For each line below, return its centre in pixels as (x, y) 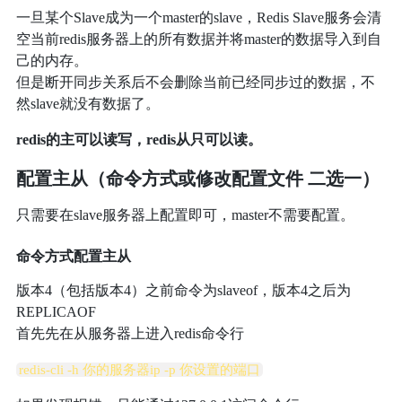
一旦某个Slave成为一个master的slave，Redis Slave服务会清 (198, 18)
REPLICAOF (56, 312)
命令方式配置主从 (73, 257)
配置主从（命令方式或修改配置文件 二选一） (197, 179)
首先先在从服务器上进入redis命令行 (130, 334)
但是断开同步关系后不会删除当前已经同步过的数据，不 (195, 83)
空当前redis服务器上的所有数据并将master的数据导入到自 (198, 39)
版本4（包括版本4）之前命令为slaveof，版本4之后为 (183, 291)
